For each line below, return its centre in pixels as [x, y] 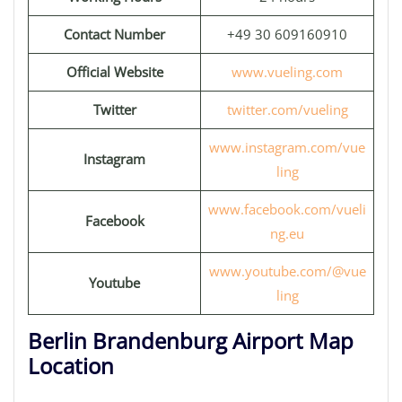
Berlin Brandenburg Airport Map [191, 341]
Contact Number [114, 34]
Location [71, 366]
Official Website [114, 72]
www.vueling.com [287, 72]
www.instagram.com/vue [287, 147]
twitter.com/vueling [287, 109]
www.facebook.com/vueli [287, 209]
